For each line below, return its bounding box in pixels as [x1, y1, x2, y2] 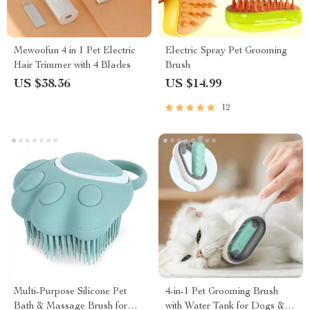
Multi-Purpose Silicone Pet [14, 287, 127, 297]
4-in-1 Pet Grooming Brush [165, 287, 278, 297]
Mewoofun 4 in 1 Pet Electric [14, 46, 136, 56]
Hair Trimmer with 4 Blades [14, 61, 131, 71]
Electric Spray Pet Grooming [165, 46, 287, 56]
